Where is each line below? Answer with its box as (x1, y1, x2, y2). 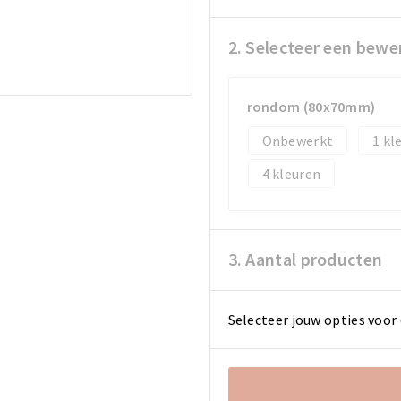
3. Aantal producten (227, 247, 383, 270)
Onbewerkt (261, 131, 334, 149)
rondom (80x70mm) (246, 97, 376, 115)
